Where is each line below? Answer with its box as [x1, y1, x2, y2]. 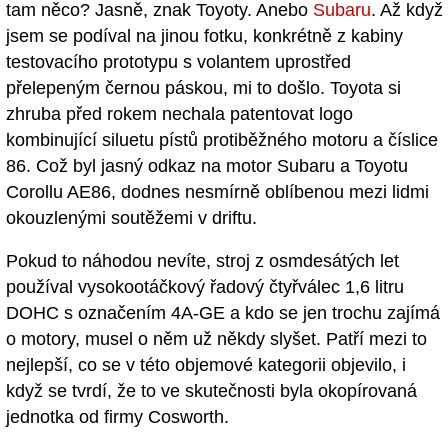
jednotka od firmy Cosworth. [6, 407, 229, 428]
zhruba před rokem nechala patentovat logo [6, 104, 353, 125]
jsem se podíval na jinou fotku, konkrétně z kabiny [6, 26, 403, 47]
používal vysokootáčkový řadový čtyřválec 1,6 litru [6, 277, 404, 298]
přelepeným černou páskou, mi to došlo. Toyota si [6, 78, 401, 99]
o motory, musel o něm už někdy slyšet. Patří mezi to [6, 329, 427, 350]
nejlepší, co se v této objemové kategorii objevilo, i [6, 355, 406, 376]
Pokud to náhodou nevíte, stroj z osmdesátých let [6, 251, 399, 272]
